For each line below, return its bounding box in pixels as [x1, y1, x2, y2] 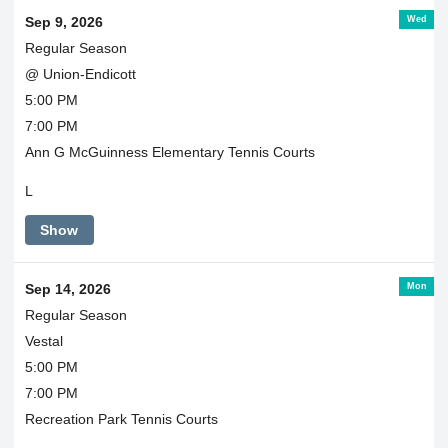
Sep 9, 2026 [24, 14, 103, 30]
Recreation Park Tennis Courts [24, 411, 218, 428]
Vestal [24, 333, 63, 350]
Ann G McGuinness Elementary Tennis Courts [24, 144, 315, 160]
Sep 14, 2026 [24, 281, 111, 298]
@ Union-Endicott [24, 66, 136, 82]
